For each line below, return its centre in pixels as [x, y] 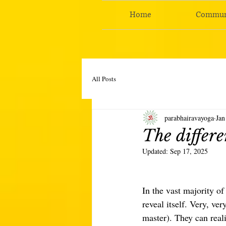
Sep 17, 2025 [189, 151]
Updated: [156, 151]
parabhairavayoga [189, 118]
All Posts [104, 79]
